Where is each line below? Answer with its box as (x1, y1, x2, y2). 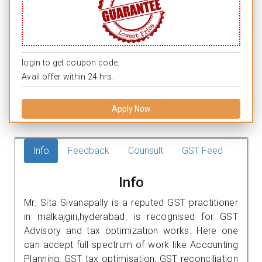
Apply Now (111, 104, 151, 113)
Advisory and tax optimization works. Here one (24, 225, 238, 236)
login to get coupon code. (22, 57, 120, 67)
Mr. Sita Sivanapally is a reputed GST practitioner (24, 196, 238, 208)
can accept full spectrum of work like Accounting (24, 239, 238, 250)
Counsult (128, 144, 163, 156)
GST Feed (182, 144, 223, 156)
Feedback (68, 144, 109, 156)
